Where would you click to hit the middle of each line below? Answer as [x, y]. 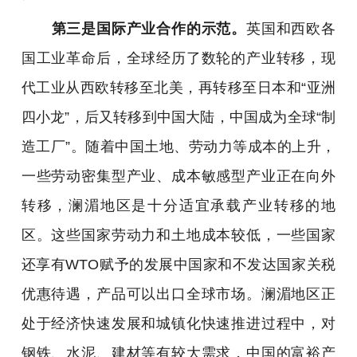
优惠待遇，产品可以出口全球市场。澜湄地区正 [178, 294]
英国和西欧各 [291, 29]
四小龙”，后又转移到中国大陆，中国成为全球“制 [178, 117]
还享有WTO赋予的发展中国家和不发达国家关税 [178, 265]
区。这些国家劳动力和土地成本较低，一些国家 [178, 235]
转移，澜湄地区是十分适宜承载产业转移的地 [178, 206]
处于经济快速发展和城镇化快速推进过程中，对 [178, 324]
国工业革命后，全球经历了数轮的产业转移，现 [178, 58]
